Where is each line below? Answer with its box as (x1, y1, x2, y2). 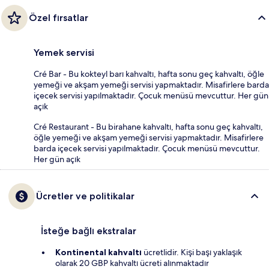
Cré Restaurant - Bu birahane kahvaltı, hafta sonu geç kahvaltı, (34, 121, 263, 133)
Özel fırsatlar (29, 12, 88, 24)
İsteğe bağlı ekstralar (41, 225, 136, 237)
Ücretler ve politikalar (36, 190, 134, 202)
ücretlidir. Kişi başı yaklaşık (142, 247, 242, 258)
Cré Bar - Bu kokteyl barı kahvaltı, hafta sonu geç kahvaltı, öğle (34, 68, 264, 80)
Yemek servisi (34, 47, 94, 59)
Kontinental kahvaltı (55, 247, 142, 258)
